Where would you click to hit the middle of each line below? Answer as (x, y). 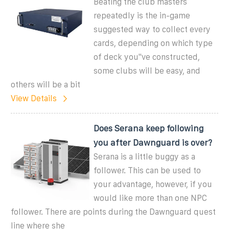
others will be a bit (45, 84)
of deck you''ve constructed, (147, 57)
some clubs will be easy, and (147, 71)
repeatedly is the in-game (142, 15)
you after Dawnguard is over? (153, 142)
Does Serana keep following (149, 128)
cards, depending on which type (153, 43)
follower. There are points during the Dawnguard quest (113, 212)
